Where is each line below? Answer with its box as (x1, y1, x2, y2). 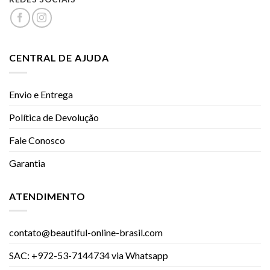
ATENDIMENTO (9, 190, 86, 202)
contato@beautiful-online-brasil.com (9, 227, 163, 239)
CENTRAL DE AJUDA (9, 52, 109, 64)
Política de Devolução (9, 111, 99, 123)
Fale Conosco (9, 134, 65, 146)
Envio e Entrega (9, 88, 73, 100)
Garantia (9, 157, 45, 169)
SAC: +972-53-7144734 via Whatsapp (9, 250, 168, 262)
